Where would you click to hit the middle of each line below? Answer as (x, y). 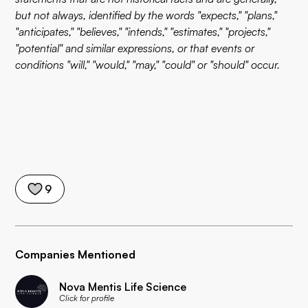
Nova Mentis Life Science (123, 286)
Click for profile (87, 298)
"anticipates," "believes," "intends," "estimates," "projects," (143, 32)
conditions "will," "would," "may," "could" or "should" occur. (148, 65)
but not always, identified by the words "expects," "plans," (146, 15)
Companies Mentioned (76, 254)
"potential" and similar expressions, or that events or (135, 48)
